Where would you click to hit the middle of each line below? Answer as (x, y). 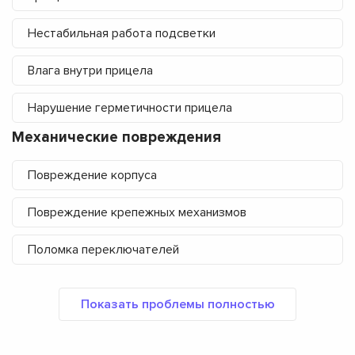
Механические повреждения (116, 138)
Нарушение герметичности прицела (130, 108)
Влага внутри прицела (90, 71)
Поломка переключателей (103, 250)
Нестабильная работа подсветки (122, 34)
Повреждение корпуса (92, 176)
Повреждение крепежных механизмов (137, 213)
